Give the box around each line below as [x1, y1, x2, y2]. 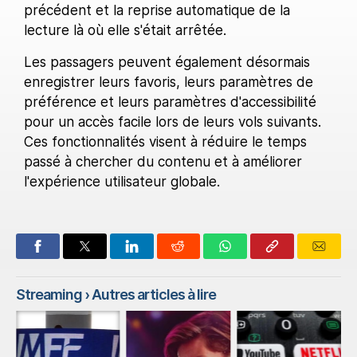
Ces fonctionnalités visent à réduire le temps [24, 134, 307, 151]
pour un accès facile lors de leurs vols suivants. [24, 114, 321, 131]
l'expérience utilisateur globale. [24, 174, 220, 190]
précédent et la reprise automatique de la [24, 2, 290, 19]
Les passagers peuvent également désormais [24, 54, 310, 71]
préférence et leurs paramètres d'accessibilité [24, 94, 316, 111]
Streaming [16, 286, 82, 304]
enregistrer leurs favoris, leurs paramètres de [24, 74, 313, 91]
